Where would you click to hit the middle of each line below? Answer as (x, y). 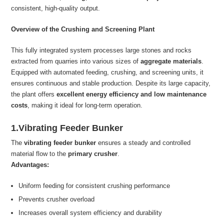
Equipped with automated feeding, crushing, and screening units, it (107, 72)
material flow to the (40, 154)
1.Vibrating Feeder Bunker (67, 128)
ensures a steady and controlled (143, 143)
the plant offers (34, 94)
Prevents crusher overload (57, 199)
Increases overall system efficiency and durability (90, 213)
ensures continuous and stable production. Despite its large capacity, (111, 83)
